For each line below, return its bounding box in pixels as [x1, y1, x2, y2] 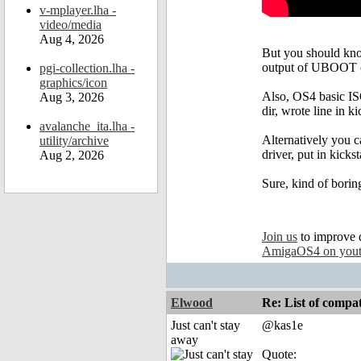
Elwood [171, 296, 213, 310]
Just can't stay [171, 318, 240, 333]
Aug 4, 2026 [39, 32, 104, 46]
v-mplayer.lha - [39, 3, 116, 17]
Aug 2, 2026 [39, 148, 104, 162]
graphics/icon [39, 76, 107, 89]
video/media [39, 18, 102, 31]
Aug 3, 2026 [39, 90, 104, 104]
